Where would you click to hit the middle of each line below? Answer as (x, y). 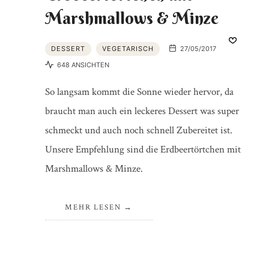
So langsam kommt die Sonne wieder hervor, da (139, 92)
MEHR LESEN (93, 207)
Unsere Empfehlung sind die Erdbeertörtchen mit (143, 149)
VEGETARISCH (128, 49)
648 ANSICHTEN (82, 65)
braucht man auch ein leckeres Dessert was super (142, 111)
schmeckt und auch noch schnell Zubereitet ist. (138, 130)
